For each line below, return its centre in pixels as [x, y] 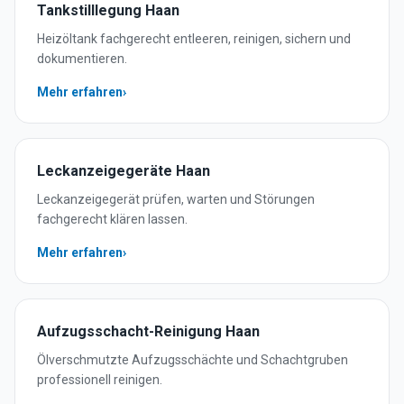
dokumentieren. [82, 59]
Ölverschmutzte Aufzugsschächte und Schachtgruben [193, 360]
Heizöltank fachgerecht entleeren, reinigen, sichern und [194, 39]
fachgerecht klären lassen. [112, 219]
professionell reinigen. [100, 380]
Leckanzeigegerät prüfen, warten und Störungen [176, 199]
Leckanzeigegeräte [105, 171]
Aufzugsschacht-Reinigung [129, 331]
